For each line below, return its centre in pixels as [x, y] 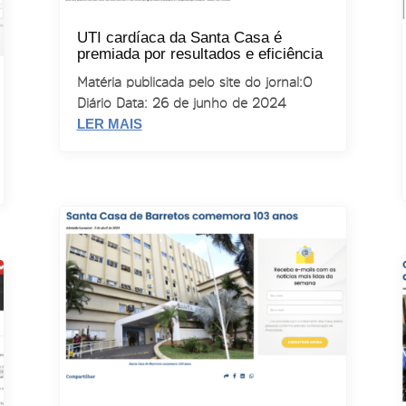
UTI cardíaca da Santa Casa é [179, 37]
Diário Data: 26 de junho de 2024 [181, 102]
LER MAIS [109, 123]
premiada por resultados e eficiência [199, 53]
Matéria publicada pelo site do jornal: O [194, 82]
